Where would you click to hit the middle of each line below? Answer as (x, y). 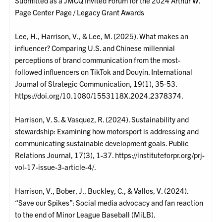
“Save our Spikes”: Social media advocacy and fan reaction (109, 203)
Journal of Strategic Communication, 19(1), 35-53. (96, 84)
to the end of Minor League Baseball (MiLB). (85, 215)
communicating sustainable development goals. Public (102, 143)
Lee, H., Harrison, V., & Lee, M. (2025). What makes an (102, 36)
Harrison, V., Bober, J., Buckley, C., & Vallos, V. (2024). (102, 191)
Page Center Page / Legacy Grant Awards (80, 12)
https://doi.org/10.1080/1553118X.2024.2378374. (99, 96)
